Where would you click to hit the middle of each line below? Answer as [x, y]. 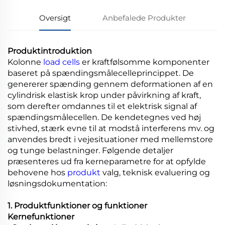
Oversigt [55, 18]
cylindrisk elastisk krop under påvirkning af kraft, [104, 95]
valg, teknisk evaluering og [156, 172]
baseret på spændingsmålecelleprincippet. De [101, 73]
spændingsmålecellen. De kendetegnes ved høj [104, 117]
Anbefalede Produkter [144, 18]
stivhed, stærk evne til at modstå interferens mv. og [111, 128]
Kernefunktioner [41, 216]
